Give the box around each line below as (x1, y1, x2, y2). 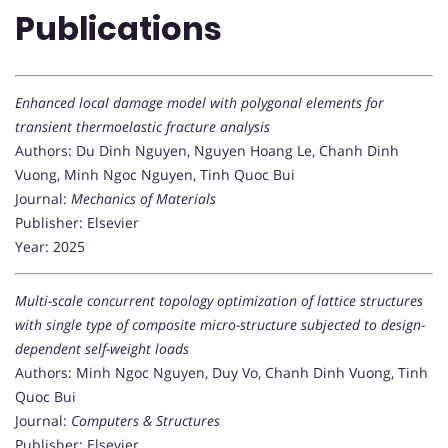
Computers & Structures (71, 411, 220, 431)
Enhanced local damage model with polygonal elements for (15, 93, 384, 113)
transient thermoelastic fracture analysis (15, 117, 270, 137)
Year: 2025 (15, 237, 85, 257)
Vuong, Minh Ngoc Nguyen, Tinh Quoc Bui (15, 165, 295, 185)
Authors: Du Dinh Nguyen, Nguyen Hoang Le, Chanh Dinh (15, 141, 399, 161)
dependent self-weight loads (15, 339, 189, 359)
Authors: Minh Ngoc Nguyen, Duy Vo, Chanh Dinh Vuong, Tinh (15, 363, 428, 383)
